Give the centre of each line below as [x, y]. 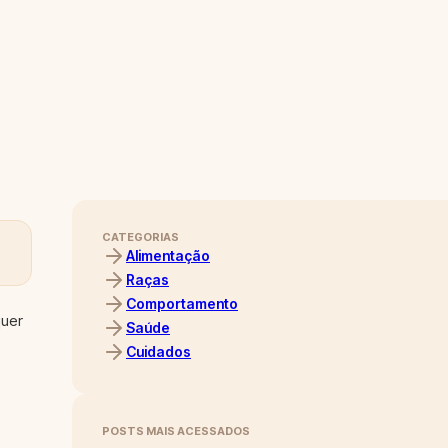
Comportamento [182, 304]
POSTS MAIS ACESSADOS [176, 431]
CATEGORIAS [140, 237]
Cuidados [158, 352]
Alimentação [168, 256]
